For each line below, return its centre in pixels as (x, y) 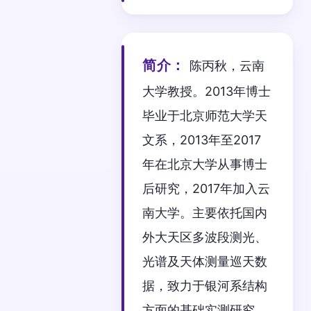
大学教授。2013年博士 (207, 91)
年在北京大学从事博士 (205, 164)
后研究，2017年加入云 (207, 188)
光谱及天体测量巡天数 (205, 261)
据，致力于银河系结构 (205, 285)
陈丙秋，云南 (227, 65)
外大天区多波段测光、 (205, 237)
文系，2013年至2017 (202, 140)
